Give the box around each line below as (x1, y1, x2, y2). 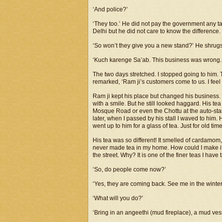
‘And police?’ (93, 6, 128, 13)
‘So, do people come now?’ (93, 166, 166, 173)
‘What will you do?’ (93, 195, 143, 202)
